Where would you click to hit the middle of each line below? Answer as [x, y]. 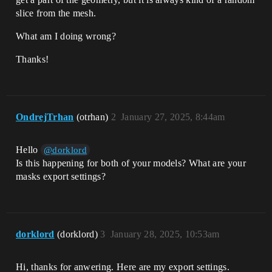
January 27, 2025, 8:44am [173, 117]
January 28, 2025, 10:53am [165, 234]
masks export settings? [61, 176]
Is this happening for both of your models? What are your [131, 163]
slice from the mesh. [56, 13]
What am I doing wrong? [66, 36]
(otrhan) [93, 117]
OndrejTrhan [45, 117]
